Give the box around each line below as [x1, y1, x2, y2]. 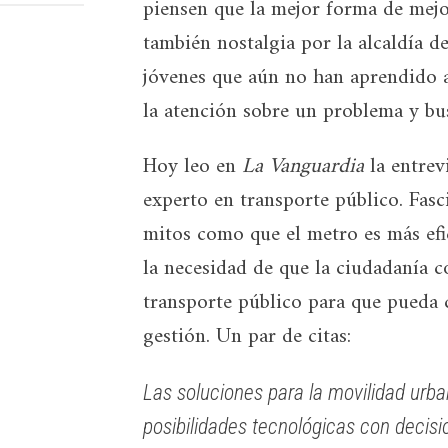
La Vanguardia [236, 148, 365, 187]
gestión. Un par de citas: [143, 318, 352, 357]
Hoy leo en [143, 148, 237, 187]
